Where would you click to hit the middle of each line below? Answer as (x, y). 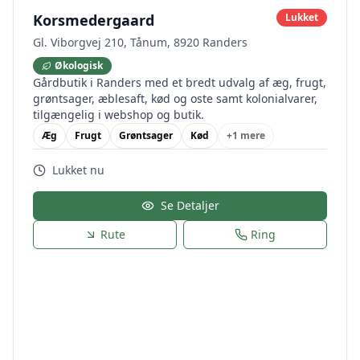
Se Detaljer (190, 205)
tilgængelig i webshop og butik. (119, 115)
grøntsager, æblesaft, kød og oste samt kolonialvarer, (175, 98)
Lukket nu (78, 170)
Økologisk (79, 65)
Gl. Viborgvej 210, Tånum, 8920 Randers (140, 42)
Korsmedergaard (94, 20)
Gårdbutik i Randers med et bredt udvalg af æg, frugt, (180, 82)
